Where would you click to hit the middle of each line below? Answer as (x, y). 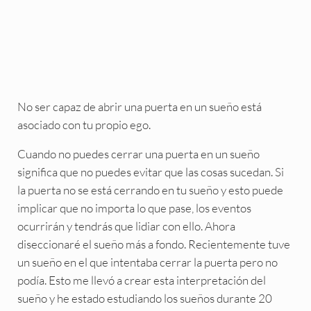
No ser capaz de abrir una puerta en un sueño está (139, 107)
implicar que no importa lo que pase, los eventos (134, 208)
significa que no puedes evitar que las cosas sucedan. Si (150, 172)
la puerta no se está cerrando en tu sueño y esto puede (150, 190)
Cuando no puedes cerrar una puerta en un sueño (138, 154)
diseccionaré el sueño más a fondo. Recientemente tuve (153, 244)
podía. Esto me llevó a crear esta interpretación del (141, 280)
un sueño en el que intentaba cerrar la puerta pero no (147, 262)
